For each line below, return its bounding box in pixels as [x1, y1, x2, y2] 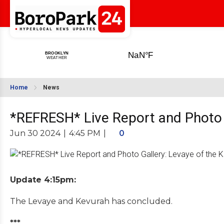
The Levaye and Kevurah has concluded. [10, 196, 172, 206]
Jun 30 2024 [10, 128, 60, 138]
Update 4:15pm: [10, 174, 76, 184]
